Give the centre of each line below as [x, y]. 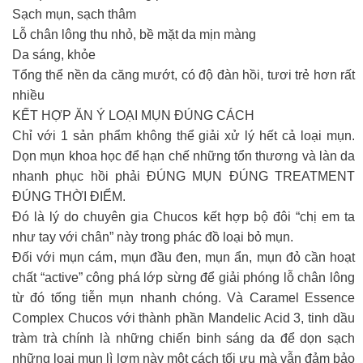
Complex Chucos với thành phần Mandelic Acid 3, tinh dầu [184, 318]
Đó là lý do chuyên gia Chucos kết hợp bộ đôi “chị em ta [184, 216]
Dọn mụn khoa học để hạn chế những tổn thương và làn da [184, 156]
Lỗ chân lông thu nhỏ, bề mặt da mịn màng [134, 34]
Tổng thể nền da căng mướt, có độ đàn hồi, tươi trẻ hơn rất [184, 75]
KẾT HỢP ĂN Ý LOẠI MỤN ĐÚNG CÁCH [133, 115]
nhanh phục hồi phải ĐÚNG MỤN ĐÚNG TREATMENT [184, 176]
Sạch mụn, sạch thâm [74, 14]
